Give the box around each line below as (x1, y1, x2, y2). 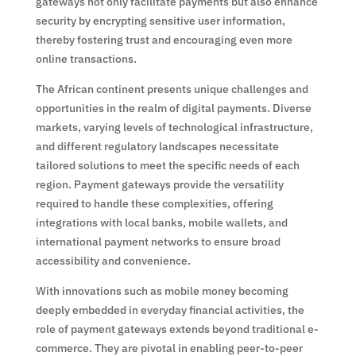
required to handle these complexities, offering (35, 195, 273, 211)
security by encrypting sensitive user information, (35, 13, 285, 28)
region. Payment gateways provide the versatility (35, 176, 284, 192)
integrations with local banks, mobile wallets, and (35, 215, 288, 230)
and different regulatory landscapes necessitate (35, 138, 279, 153)
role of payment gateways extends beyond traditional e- (35, 321, 319, 336)
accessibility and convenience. (35, 253, 191, 268)
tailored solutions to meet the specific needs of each (35, 157, 300, 172)
